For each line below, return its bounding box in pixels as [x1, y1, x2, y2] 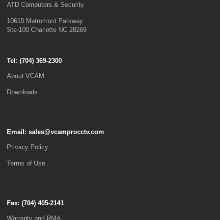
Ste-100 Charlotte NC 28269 [7, 26, 86, 33]
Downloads [7, 88, 38, 96]
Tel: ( [7, 57, 22, 64]
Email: [7, 128, 28, 136]
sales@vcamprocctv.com [28, 128, 104, 136]
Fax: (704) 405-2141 [7, 199, 64, 207]
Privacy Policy [7, 143, 48, 151]
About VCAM [7, 72, 44, 80]
